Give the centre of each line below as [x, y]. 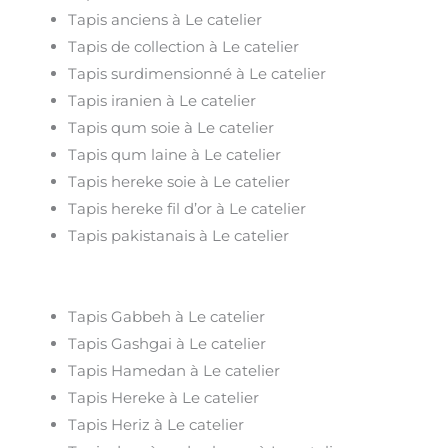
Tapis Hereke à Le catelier [164, 398]
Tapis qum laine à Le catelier [175, 154]
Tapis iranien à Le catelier [162, 100]
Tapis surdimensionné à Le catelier [197, 73]
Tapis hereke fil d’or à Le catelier [187, 208]
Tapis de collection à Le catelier [184, 46]
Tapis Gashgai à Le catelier [167, 344]
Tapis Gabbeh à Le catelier [167, 317]
